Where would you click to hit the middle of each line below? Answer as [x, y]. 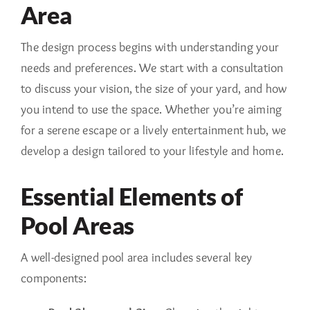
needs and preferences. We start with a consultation [152, 67]
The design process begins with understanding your [150, 47]
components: [53, 278]
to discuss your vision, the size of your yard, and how [154, 88]
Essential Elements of [131, 196]
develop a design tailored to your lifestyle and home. [152, 151]
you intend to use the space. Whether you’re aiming [151, 109]
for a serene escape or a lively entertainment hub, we [153, 130]
